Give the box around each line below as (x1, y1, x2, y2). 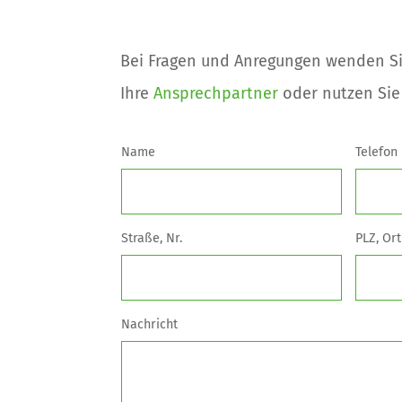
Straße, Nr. (120, 230, 182, 246)
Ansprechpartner (153, 83, 279, 104)
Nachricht (120, 316, 178, 332)
